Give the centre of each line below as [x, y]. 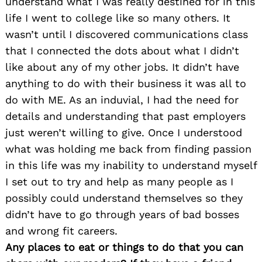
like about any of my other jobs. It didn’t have [122, 67]
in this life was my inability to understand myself [131, 165]
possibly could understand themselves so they [124, 198]
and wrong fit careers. [61, 230]
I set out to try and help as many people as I [119, 181]
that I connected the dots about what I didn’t [122, 50]
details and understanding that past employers [125, 116]
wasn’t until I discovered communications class [127, 34]
